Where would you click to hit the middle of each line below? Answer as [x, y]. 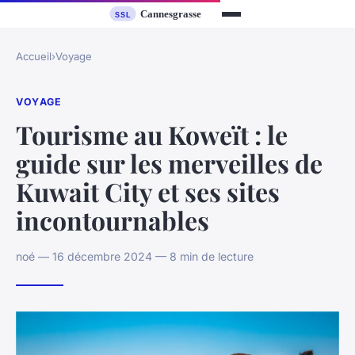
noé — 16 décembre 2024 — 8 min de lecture [135, 256]
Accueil [34, 57]
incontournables [113, 219]
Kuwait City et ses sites [148, 191]
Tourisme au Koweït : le [152, 134]
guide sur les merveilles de [169, 162]
